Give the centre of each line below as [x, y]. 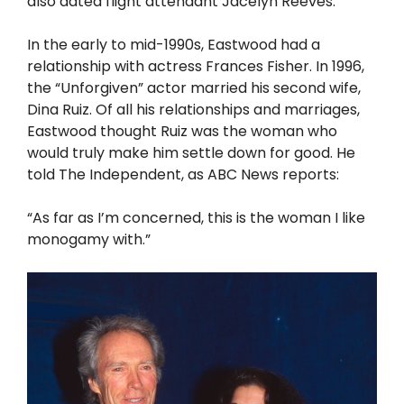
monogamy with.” [89, 239]
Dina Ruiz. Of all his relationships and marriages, [193, 109]
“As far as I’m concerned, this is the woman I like [196, 217]
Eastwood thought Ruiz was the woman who [182, 131]
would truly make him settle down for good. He [191, 152]
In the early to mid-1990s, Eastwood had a [174, 44]
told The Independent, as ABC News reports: [183, 174]
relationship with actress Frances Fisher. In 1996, [196, 66]
